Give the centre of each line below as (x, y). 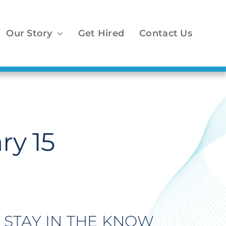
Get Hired (101, 33)
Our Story (29, 33)
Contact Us (166, 33)
